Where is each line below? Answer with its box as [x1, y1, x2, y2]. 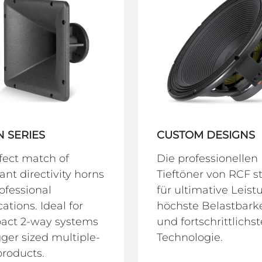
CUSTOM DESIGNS [157, 128, 255, 142]
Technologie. [157, 230, 223, 244]
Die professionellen [157, 151, 258, 165]
